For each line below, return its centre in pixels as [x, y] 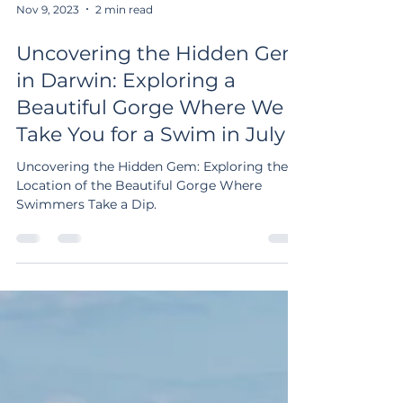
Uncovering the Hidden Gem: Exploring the [152, 202]
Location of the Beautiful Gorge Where [139, 221]
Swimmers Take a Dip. [86, 240]
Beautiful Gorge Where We [150, 143]
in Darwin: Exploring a [126, 116]
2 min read [124, 45]
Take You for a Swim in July [151, 170]
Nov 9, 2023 [48, 45]
